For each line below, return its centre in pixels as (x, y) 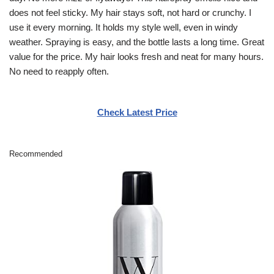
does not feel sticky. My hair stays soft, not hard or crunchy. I (130, 12)
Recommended (36, 154)
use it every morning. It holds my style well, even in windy (124, 27)
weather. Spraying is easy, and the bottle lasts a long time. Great (137, 42)
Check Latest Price (137, 112)
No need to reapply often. (59, 71)
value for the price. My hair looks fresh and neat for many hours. (136, 56)
